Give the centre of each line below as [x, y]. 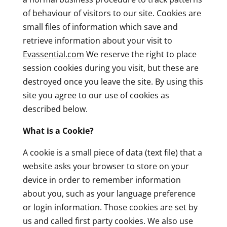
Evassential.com [53, 54]
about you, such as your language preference [109, 194]
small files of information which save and [100, 27]
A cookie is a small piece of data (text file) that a [112, 153]
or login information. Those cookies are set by [110, 207]
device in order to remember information [102, 180]
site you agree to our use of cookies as [96, 95]
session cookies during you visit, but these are [110, 68]
